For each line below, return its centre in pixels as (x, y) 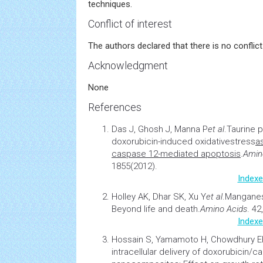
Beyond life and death (155, 209)
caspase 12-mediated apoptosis (176, 154)
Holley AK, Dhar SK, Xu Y (159, 197)
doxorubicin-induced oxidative (171, 141)
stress (243, 141)
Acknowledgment (128, 65)
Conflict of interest (130, 24)
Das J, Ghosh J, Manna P (160, 129)
